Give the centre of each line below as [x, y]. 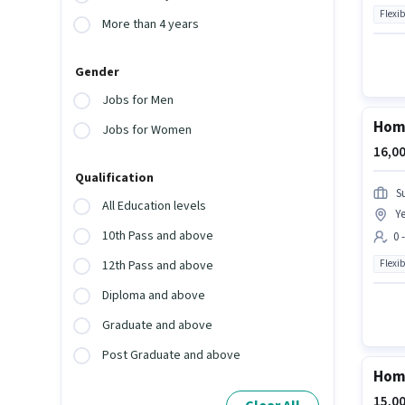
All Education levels [155, 207]
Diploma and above [154, 296]
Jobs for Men [138, 101]
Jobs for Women [147, 131]
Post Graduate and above [172, 356]
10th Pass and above [158, 236]
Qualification [115, 179]
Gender [98, 73]
